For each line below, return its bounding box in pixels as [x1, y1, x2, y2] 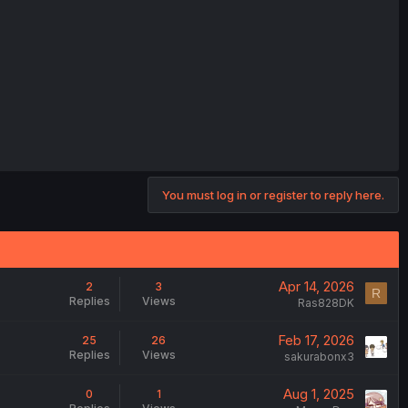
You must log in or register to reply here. [162, 188, 384, 203]
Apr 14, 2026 [278, 278, 354, 296]
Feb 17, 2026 [277, 331, 354, 350]
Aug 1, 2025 [282, 385, 354, 403]
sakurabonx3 [283, 350, 354, 364]
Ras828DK [297, 296, 354, 311]
